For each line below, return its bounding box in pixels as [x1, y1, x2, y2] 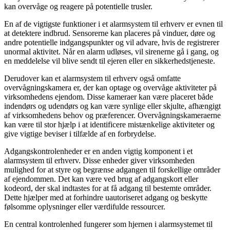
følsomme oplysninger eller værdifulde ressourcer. [4, 202, 165, 212]
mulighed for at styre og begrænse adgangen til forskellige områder [4, 165, 220, 175]
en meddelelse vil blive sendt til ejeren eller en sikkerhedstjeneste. [4, 56, 215, 66]
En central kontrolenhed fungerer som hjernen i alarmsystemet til [4, 220, 213, 229]
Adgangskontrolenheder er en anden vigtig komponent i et [4, 147, 193, 156]
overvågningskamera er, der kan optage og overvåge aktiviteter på [4, 83, 217, 92]
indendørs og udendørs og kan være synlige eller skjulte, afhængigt [4, 102, 221, 111]
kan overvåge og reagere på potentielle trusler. [4, 2, 152, 11]
